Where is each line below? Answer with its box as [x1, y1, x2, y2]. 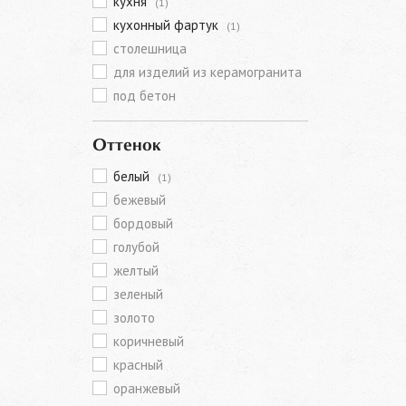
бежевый [113, 191, 166, 208]
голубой [113, 238, 159, 256]
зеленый [113, 285, 163, 303]
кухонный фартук [113, 16, 222, 34]
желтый [113, 262, 159, 279]
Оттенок [92, 138, 161, 154]
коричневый [113, 333, 184, 350]
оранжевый [113, 380, 180, 397]
